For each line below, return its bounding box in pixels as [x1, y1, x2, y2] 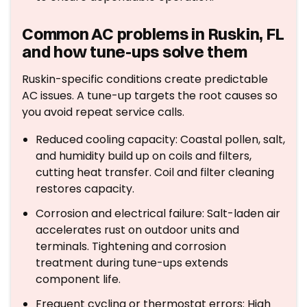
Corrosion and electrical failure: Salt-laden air [36, 206, 280, 221]
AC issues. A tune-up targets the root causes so [22, 88, 278, 103]
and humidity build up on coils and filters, [36, 148, 251, 164]
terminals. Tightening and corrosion [36, 238, 226, 254]
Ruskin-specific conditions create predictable [22, 71, 268, 87]
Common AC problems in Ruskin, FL [22, 23, 284, 44]
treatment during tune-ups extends [36, 255, 228, 271]
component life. [36, 271, 121, 287]
